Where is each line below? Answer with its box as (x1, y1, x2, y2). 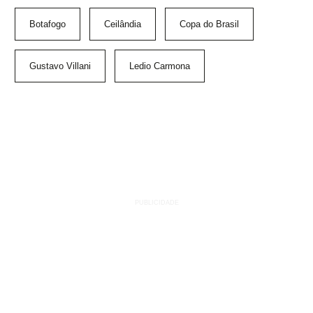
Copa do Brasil (180, 19, 239, 30)
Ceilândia (104, 19, 141, 30)
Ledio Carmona (129, 61, 190, 72)
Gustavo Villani (29, 61, 91, 72)
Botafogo (29, 19, 66, 30)
